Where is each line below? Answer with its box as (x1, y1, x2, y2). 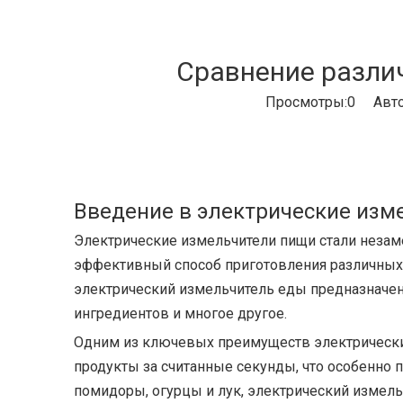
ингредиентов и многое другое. (74, 305, 287, 322)
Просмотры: (265, 94, 347, 111)
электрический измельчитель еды (74, 281, 307, 298)
